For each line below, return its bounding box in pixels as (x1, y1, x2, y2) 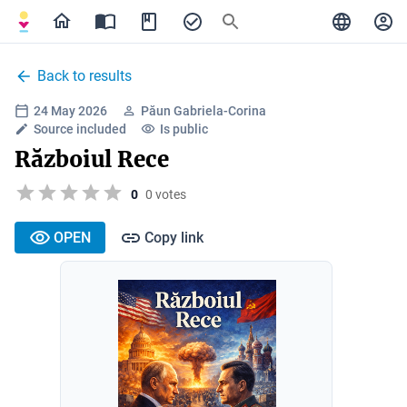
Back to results (37, 67, 132, 84)
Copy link (144, 228, 203, 246)
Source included (34, 122, 126, 136)
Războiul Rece (15, 145, 169, 174)
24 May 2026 (34, 104, 107, 118)
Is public (160, 122, 208, 136)
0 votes (145, 186, 186, 202)
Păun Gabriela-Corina (141, 104, 266, 118)
